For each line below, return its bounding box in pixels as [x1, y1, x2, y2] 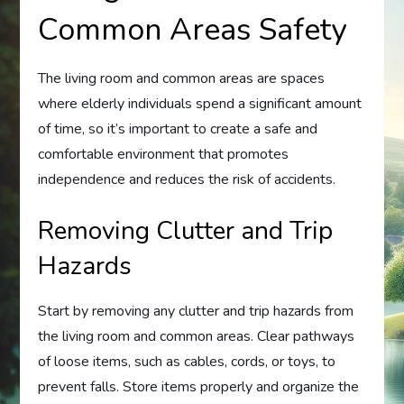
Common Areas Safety [38, 8, 347, 50]
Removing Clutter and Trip [38, 213, 334, 248]
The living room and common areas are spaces [38, 68, 326, 88]
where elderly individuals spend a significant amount [38, 93, 363, 114]
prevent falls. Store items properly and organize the [38, 376, 360, 397]
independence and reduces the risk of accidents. [38, 169, 336, 189]
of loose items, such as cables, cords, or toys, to [38, 351, 336, 372]
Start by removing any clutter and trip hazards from [38, 300, 354, 321]
